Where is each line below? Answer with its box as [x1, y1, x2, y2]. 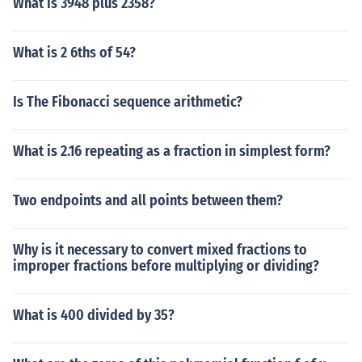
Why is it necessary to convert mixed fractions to [13, 241, 307, 259]
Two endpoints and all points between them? [13, 192, 283, 209]
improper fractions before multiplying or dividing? [13, 257, 319, 275]
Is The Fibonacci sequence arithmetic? [13, 93, 242, 111]
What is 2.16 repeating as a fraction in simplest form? [13, 142, 330, 160]
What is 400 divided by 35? [13, 306, 175, 324]
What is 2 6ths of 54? [13, 44, 136, 61]
